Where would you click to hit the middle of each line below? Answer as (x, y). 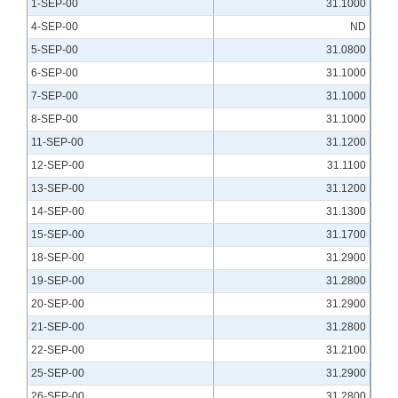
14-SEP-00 (58, 212)
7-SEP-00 (55, 96)
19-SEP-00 (58, 281)
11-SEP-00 (57, 143)
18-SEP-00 (58, 258)
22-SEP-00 (58, 350)
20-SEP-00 (58, 304)
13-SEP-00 (58, 189)
